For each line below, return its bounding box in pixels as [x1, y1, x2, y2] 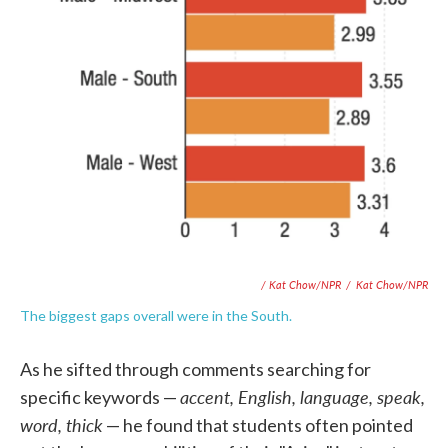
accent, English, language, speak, [180, 383, 425, 409]
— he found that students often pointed [103, 413, 413, 436]
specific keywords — [20, 385, 180, 408]
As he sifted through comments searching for [20, 357, 371, 380]
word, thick [20, 411, 103, 437]
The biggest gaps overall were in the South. [20, 306, 292, 324]
